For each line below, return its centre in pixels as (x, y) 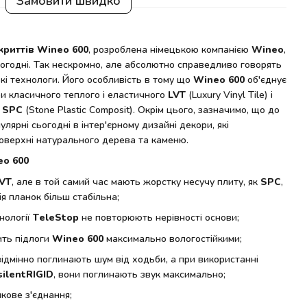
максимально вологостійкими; (173, 238)
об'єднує (266, 79)
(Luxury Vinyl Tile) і (231, 94)
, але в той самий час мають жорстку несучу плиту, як (136, 181)
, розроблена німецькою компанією (170, 49)
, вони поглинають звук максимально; (139, 273)
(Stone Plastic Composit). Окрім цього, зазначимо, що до (151, 109)
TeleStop (56, 217)
